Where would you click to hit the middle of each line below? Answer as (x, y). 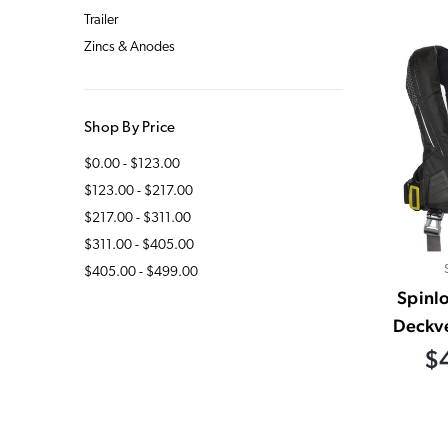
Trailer (101, 20)
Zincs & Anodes (129, 47)
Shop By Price (130, 128)
